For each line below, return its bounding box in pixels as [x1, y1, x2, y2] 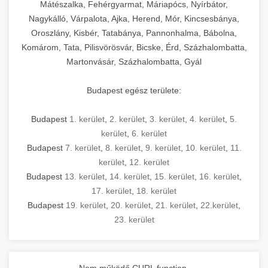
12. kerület [129, 157, 169, 167]
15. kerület [154, 171, 194, 181]
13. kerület [65, 171, 105, 181]
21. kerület [156, 200, 196, 210]
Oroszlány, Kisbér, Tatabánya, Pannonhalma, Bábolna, [31, 28, 237, 38]
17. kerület [92, 185, 132, 196]
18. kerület [136, 185, 176, 196]
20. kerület [111, 200, 151, 210]
